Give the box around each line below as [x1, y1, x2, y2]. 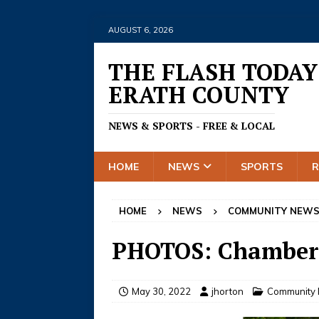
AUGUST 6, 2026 [108, 25, 173, 35]
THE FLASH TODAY [108, 57, 318, 87]
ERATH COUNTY [108, 80, 289, 110]
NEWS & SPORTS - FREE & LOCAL [108, 119, 275, 132]
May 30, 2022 [132, 286, 191, 297]
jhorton [211, 286, 244, 297]
